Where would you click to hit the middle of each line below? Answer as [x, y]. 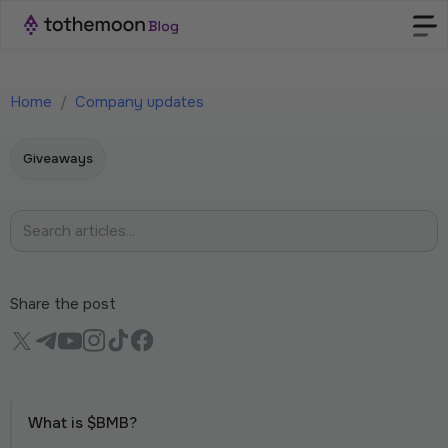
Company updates [139, 102]
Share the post [63, 304]
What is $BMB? [82, 423]
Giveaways [58, 158]
